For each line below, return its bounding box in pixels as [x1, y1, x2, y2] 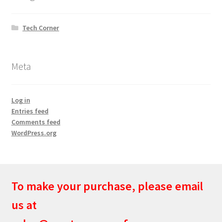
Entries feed [11, 106, 49, 115]
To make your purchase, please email [11, 178, 203, 194]
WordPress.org [11, 128, 56, 137]
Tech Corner [22, 23, 59, 33]
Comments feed [11, 117, 60, 126]
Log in [11, 95, 30, 105]
